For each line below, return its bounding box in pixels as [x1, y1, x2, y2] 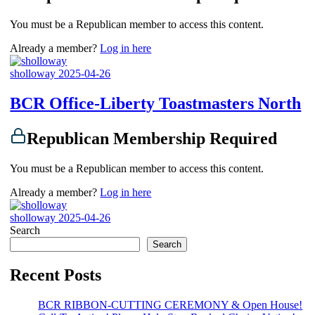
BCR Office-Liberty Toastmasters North [10, 94, 302, 113]
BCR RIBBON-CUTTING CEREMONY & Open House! [38, 298, 303, 311]
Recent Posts [10, 265, 102, 284]
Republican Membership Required [27, 129, 278, 148]
